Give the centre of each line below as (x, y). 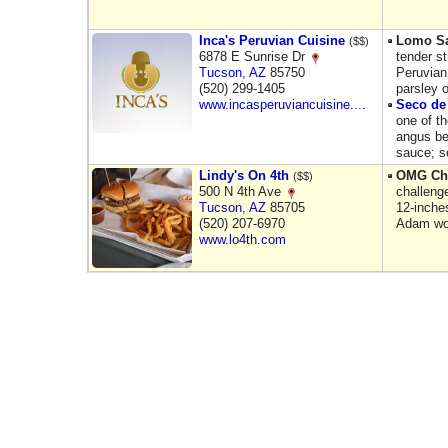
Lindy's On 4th (244, 175)
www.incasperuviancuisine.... (282, 104)
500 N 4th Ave (242, 191)
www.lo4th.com (242, 239)
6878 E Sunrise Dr (254, 56)
